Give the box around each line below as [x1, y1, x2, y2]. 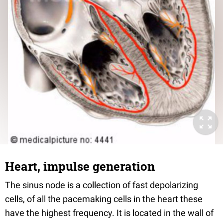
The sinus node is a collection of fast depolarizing [5, 180, 198, 190]
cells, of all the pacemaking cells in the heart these [5, 194, 203, 204]
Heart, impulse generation [5, 158, 155, 174]
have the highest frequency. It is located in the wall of [5, 208, 214, 218]
